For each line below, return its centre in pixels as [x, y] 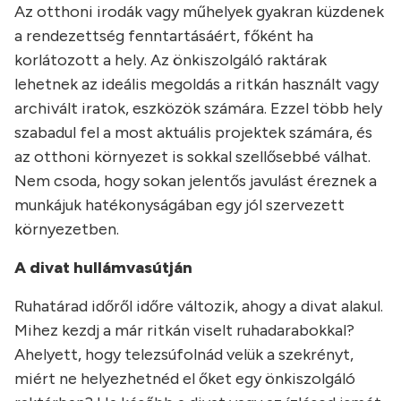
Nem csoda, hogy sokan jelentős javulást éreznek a [196, 181]
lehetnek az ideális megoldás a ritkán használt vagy [196, 85]
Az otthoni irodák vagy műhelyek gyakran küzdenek [199, 12]
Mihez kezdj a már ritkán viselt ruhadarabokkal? [184, 331]
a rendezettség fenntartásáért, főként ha [164, 36]
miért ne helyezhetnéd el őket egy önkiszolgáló [185, 379]
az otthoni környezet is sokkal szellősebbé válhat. [192, 157]
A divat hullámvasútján [103, 268]
